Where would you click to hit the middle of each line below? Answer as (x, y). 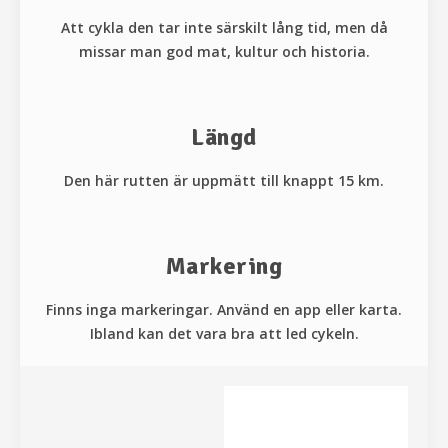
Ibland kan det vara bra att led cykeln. (224, 333)
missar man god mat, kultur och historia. (224, 51)
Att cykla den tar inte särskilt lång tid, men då (224, 27)
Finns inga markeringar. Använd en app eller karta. (224, 309)
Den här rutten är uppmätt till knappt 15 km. (224, 180)
